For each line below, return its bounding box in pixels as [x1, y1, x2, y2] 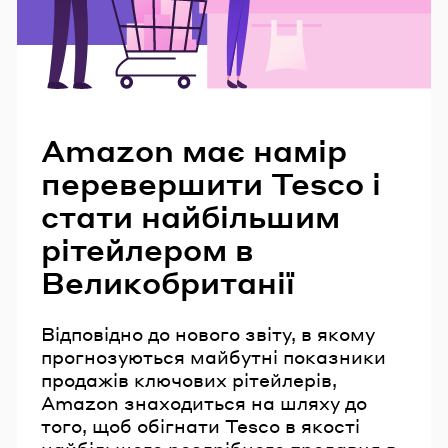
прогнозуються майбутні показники [41, 345, 386, 369]
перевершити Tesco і [41, 163, 381, 202]
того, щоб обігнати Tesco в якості [41, 414, 360, 438]
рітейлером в [41, 229, 254, 268]
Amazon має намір [41, 130, 347, 169]
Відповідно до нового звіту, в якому [41, 322, 375, 346]
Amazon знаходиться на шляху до [41, 391, 367, 415]
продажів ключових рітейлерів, [41, 368, 337, 392]
